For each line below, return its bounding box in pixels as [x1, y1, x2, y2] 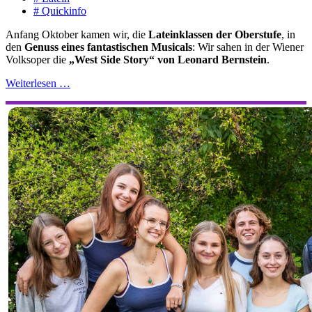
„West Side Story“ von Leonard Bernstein [69, 53, 267, 65]
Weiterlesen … [6, 77, 70, 89]
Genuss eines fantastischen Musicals [24, 40, 192, 53]
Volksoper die [6, 53, 69, 65]
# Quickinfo [33, 4, 86, 17]
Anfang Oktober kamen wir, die [6, 28, 148, 40]
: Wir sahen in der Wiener [192, 40, 304, 53]
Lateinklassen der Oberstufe [148, 28, 281, 40]
